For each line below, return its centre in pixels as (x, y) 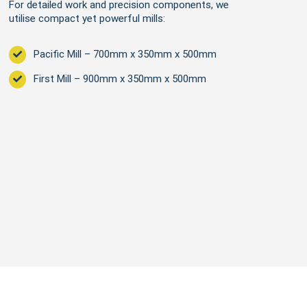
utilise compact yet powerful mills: (87, 19)
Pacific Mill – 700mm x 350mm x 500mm (125, 54)
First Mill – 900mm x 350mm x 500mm (120, 79)
